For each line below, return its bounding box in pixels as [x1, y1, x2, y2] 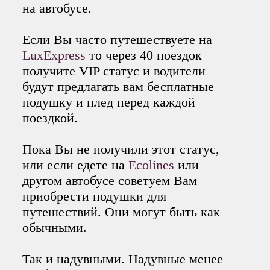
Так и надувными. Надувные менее [22, 251, 224, 266]
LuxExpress [22, 47, 90, 63]
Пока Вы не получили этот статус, [22, 141, 220, 157]
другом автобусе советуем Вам [22, 172, 198, 188]
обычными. [22, 219, 87, 235]
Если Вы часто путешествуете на [22, 31, 213, 47]
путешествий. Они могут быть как [22, 204, 221, 219]
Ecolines [128, 157, 178, 172]
